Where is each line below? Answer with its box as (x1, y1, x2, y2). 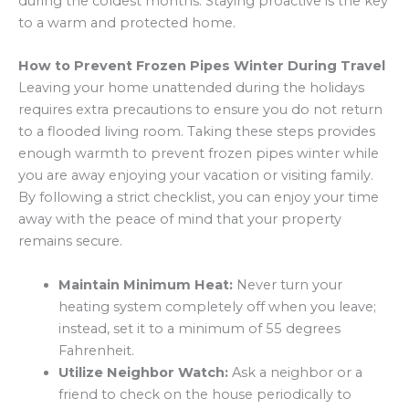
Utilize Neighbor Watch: (58, 363, 228, 381)
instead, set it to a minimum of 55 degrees (58, 320, 341, 337)
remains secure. (18, 233, 122, 250)
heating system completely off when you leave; (58, 298, 376, 315)
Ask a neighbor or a (227, 363, 362, 381)
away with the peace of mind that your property (18, 211, 341, 228)
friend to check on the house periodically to (58, 385, 351, 403)
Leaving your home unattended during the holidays (18, 79, 364, 97)
